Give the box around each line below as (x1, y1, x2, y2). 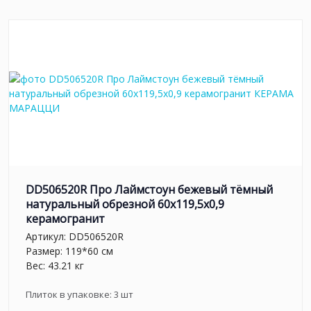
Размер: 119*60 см (26, 244, 113, 258)
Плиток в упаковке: (26, 287, 114, 301)
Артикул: (26, 229, 69, 243)
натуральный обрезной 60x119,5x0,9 (26, 196, 224, 212)
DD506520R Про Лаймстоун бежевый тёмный (26, 182, 273, 198)
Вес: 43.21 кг (26, 258, 84, 272)
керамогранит (26, 211, 105, 227)
